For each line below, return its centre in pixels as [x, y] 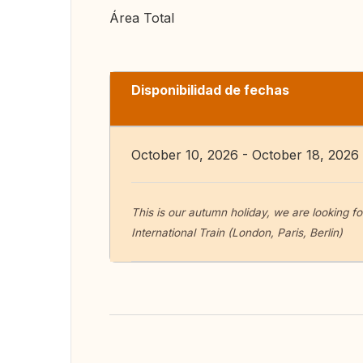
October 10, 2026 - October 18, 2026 [245, 155]
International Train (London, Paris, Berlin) [237, 233]
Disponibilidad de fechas [210, 90]
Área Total [142, 18]
